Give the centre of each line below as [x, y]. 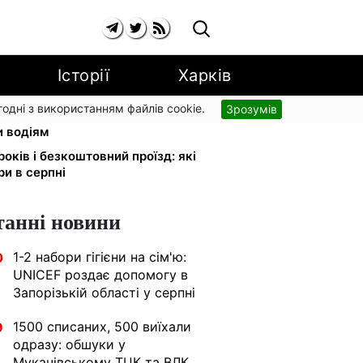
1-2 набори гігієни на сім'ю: [100, 257]
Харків [205, 75]
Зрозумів [252, 109]
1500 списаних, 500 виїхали [102, 327]
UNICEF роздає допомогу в [100, 275]
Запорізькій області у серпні [104, 293]
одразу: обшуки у [69, 344]
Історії [83, 75]
